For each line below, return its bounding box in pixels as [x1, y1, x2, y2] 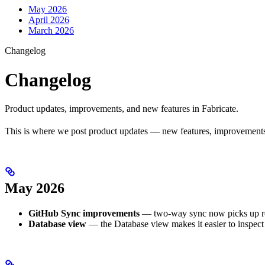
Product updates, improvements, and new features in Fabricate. [5, 103, 238, 114]
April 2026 [28, 15, 69, 25]
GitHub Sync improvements [28, 208, 140, 218]
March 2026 [28, 25, 74, 36]
